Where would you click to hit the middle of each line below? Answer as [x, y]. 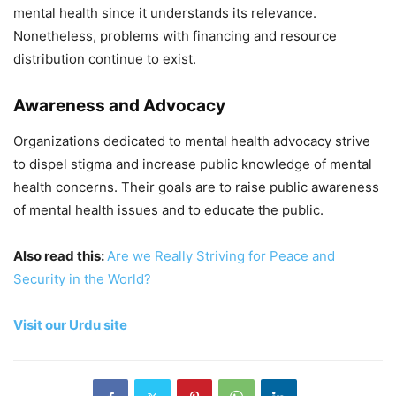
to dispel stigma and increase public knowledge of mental [193, 164]
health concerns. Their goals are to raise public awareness [196, 187]
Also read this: [60, 256]
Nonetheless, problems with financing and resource [175, 36]
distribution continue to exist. [105, 59]
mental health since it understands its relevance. [165, 13]
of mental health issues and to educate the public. [168, 210]
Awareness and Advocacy [119, 106]
